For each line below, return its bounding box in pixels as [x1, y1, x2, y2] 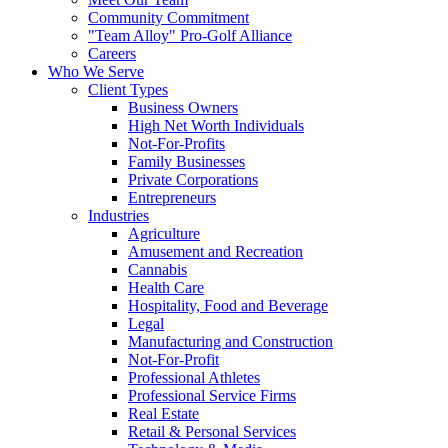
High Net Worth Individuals [128, 117, 304, 134]
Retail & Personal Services [128, 423, 296, 440]
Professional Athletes [128, 369, 260, 386]
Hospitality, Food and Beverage [128, 297, 328, 314]
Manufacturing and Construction [128, 333, 333, 350]
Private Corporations [128, 171, 258, 188]
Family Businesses [128, 153, 245, 170]
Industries [88, 207, 149, 224]
